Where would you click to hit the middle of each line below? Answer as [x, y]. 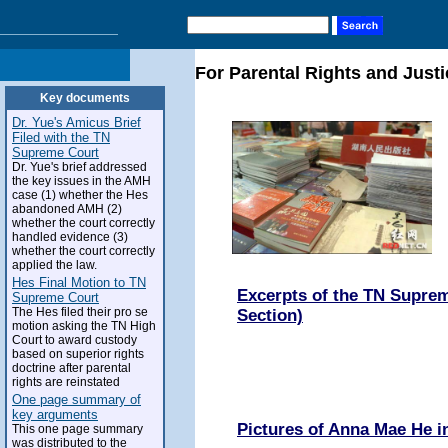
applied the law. [54, 265]
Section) [270, 315]
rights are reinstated [66, 382]
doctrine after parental [71, 368]
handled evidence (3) [70, 237]
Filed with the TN [61, 137]
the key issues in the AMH [81, 181]
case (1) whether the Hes [80, 195]
